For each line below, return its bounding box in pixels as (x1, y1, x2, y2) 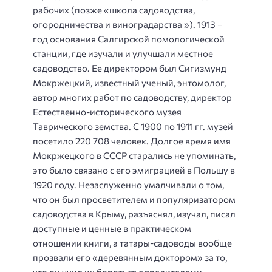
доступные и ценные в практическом (33, 222, 191, 234)
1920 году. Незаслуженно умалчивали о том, (33, 178, 224, 190)
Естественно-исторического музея (33, 106, 182, 117)
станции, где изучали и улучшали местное (33, 47, 213, 59)
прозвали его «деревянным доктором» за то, (33, 251, 227, 263)
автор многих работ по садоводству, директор (33, 91, 232, 103)
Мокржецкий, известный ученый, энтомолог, (33, 76, 226, 88)
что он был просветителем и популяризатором (33, 193, 236, 205)
